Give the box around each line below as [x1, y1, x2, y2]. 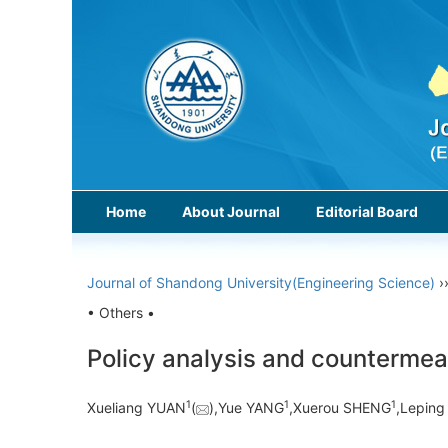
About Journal [182, 203, 280, 220]
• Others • [87, 304, 155, 321]
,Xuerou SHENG [289, 399, 391, 417]
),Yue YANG [209, 399, 284, 417]
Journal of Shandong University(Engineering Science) [87, 274, 435, 291]
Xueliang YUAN [87, 399, 186, 417]
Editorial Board [316, 203, 418, 220]
